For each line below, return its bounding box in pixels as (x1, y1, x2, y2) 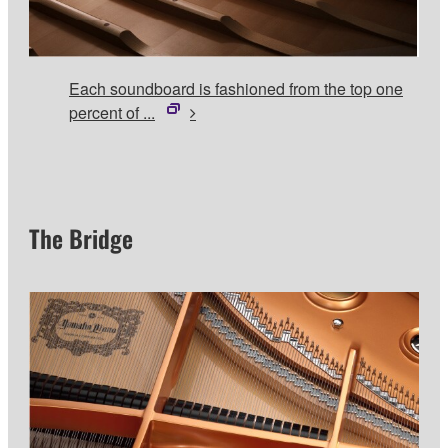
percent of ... (69, 100, 155, 124)
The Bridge (29, 220, 133, 257)
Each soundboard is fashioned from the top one (69, 76, 403, 100)
